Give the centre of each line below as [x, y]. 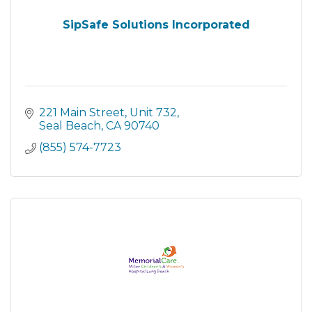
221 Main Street [82, 112]
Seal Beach [70, 126]
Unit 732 [153, 112]
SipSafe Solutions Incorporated [156, 25]
